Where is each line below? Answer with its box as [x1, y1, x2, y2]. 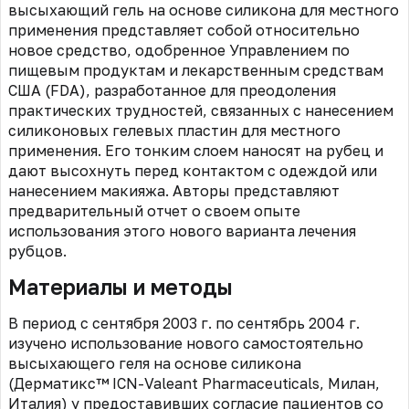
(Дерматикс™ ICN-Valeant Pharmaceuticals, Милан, [8, 374, 380, 393]
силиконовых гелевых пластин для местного [8, 121, 341, 141]
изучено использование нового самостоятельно [8, 334, 363, 353]
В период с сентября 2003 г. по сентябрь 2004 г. [8, 314, 360, 333]
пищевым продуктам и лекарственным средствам [8, 61, 383, 80]
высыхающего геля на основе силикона [8, 354, 301, 373]
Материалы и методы [8, 274, 233, 300]
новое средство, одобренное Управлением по [8, 41, 350, 60]
